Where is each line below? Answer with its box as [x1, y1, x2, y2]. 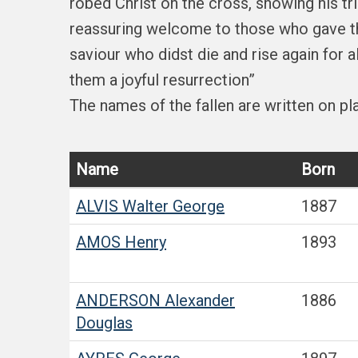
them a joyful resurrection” [70, 70, 255, 89]
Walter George [118, 197, 225, 216]
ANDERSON [76, 291, 161, 310]
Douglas [76, 313, 133, 332]
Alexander [161, 291, 235, 310]
